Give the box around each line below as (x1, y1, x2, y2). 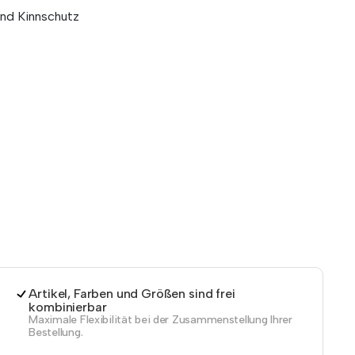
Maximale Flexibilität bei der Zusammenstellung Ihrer (29, 313, 292, 326)
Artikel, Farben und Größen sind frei (29, 286, 235, 301)
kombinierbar (29, 300, 107, 315)
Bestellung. (29, 326, 83, 339)
